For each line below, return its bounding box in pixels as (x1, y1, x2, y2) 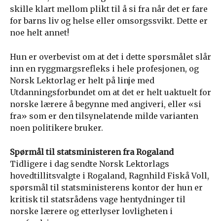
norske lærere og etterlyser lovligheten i (10, 206, 173, 216)
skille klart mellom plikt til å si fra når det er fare (10, 4, 208, 14)
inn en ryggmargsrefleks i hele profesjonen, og (10, 64, 199, 74)
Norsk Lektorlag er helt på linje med (10, 75, 154, 85)
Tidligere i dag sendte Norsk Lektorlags (10, 159, 169, 169)
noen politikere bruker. (10, 123, 103, 133)
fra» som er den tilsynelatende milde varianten (10, 111, 198, 121)
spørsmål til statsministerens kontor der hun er (10, 183, 203, 192)
